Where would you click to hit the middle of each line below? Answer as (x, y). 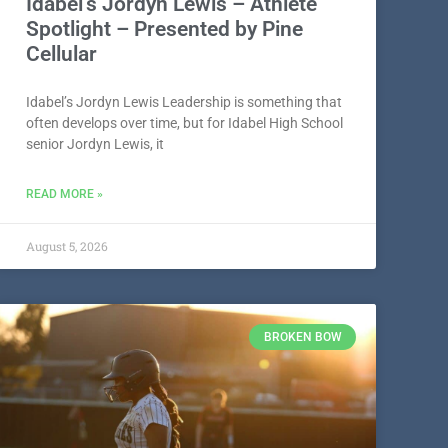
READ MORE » (64, 194)
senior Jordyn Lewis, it (95, 144)
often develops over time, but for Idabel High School (184, 123)
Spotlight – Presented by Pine (164, 29)
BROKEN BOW (302, 337)
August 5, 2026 (67, 246)
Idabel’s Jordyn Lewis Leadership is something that (184, 102)
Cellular (61, 54)
